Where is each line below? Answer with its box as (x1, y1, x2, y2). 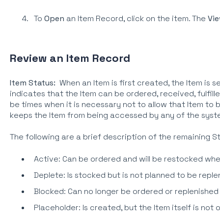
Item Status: (9, 77, 59, 88)
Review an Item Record (9, 51, 130, 65)
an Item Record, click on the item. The (64, 13, 208, 24)
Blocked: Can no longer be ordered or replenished (33, 186, 219, 196)
